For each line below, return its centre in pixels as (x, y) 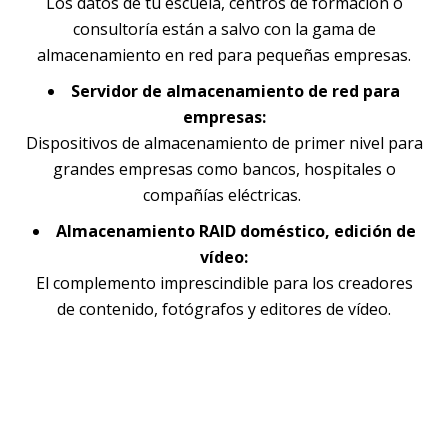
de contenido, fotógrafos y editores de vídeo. (224, 308)
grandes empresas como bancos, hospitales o (224, 168)
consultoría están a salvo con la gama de (224, 28)
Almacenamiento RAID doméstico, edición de (235, 230)
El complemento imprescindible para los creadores (224, 282)
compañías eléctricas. (224, 194)
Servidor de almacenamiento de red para (235, 90)
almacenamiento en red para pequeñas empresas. (224, 54)
